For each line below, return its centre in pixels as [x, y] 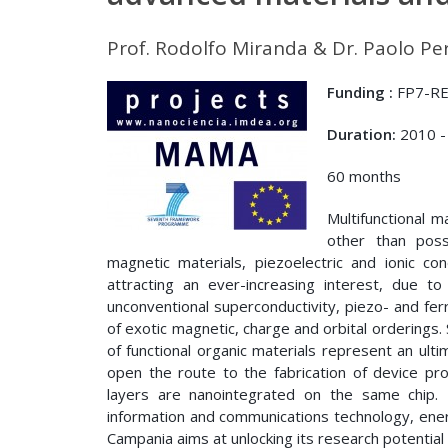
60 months [364, 176]
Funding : [362, 92]
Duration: [363, 134]
